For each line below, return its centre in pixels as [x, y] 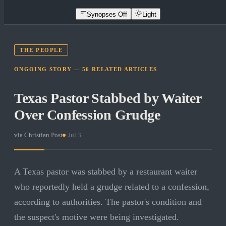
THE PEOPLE [41, 50]
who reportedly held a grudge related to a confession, [112, 187]
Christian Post [43, 135]
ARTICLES [140, 69]
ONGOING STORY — [48, 69]
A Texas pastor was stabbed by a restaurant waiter [106, 172]
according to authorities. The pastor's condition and [108, 202]
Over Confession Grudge [87, 115]
